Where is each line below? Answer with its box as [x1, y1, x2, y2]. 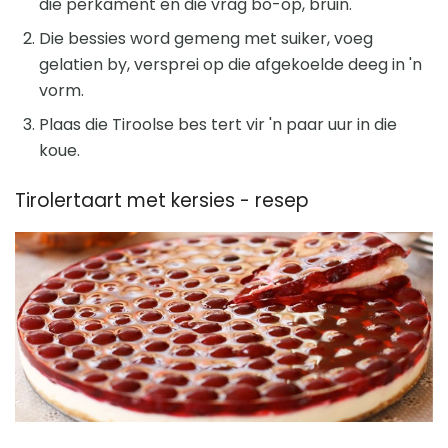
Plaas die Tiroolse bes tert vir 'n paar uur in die [39, 112, 397, 136]
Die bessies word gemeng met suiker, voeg [39, 26, 373, 50]
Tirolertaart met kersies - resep [15, 186, 309, 214]
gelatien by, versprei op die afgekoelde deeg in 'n [39, 52, 422, 76]
